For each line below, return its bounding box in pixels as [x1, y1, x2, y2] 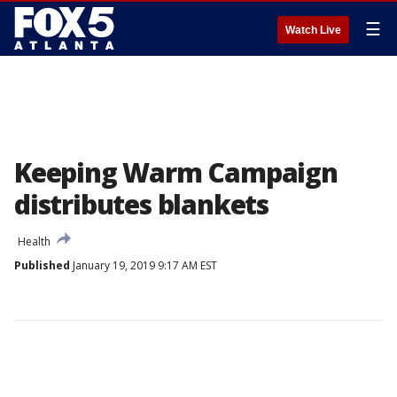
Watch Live [285, 24, 341, 36]
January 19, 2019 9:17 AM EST [70, 258, 217, 273]
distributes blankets [14, 186, 269, 222]
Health [18, 234, 51, 249]
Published [14, 258, 70, 273]
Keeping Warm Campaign [14, 154, 338, 191]
